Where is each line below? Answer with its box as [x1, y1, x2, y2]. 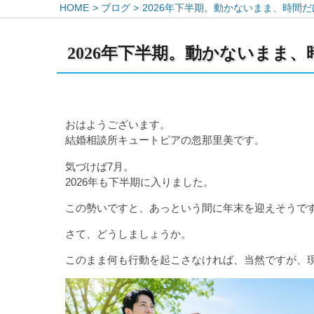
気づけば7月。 [65, 160, 135, 172]
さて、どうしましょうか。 [65, 228, 192, 240]
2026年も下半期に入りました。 [65, 175, 214, 188]
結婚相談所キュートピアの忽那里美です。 [65, 134, 266, 146]
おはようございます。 [65, 118, 171, 131]
